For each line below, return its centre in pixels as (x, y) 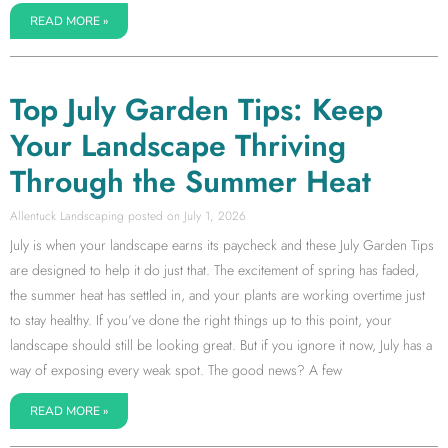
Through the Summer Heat (190, 181)
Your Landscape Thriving (178, 145)
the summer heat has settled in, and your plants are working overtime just (217, 294)
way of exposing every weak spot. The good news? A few (176, 369)
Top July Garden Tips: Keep (196, 109)
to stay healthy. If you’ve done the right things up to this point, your (201, 319)
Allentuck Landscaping (69, 215)
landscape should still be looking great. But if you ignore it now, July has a (221, 344)
